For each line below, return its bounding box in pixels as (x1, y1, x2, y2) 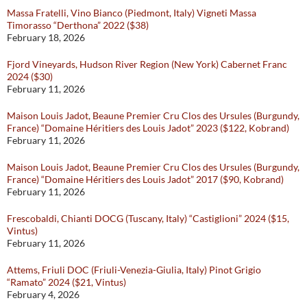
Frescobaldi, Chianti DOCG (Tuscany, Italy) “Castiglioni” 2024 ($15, (7, 212, 289, 225)
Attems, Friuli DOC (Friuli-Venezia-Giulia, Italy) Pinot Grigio (7, 264, 261, 276)
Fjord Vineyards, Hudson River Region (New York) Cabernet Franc (7, 58, 287, 71)
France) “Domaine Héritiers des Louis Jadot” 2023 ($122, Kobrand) (7, 122, 289, 134)
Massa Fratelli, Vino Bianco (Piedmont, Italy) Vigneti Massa (7, 7, 256, 19)
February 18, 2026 (7, 32, 85, 44)
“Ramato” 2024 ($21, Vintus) (7, 276, 126, 288)
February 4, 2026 (7, 288, 79, 301)
